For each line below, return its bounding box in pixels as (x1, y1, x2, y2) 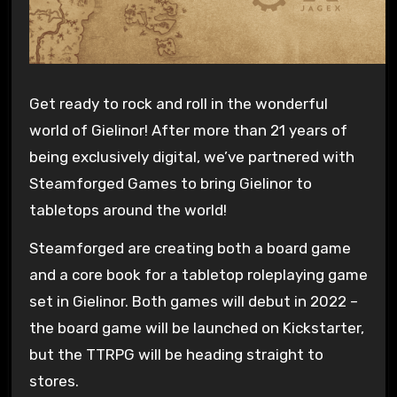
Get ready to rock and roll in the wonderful (28, 95, 328, 113)
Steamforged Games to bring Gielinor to (28, 175, 312, 193)
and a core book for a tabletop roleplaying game (28, 265, 368, 284)
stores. (28, 371, 79, 390)
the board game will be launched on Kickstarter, (28, 318, 364, 337)
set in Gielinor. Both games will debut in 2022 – (28, 292, 358, 310)
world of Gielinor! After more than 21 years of (28, 121, 347, 140)
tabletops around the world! (28, 201, 227, 220)
